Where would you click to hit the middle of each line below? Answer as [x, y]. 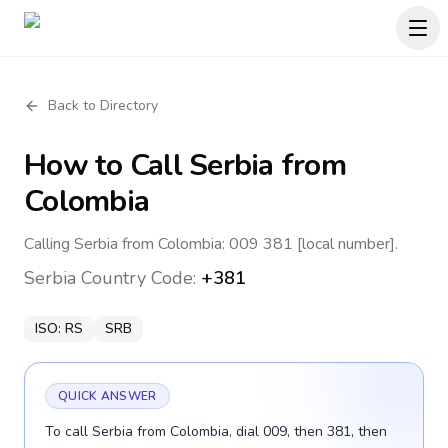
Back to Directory [103, 105]
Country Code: [138, 278]
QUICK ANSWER [107, 396]
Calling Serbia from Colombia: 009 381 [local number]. [211, 244]
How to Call [106, 165]
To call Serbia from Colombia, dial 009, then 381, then [216, 431]
